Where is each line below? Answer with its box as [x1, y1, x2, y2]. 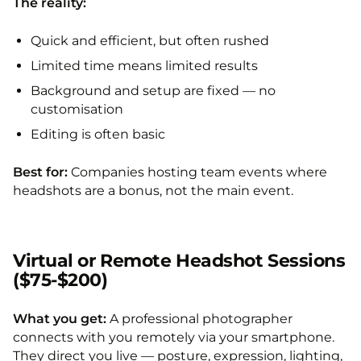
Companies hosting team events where [68, 164, 327, 180]
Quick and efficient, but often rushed [31, 33, 269, 48]
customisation [31, 102, 123, 117]
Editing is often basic [31, 127, 165, 142]
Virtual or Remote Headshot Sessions [13, 250, 346, 272]
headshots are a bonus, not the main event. [13, 183, 293, 198]
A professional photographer [106, 311, 293, 326]
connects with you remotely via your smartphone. [13, 330, 334, 345]
